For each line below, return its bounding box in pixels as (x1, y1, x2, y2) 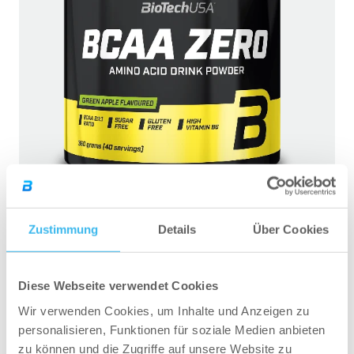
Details (157, 222, 197, 236)
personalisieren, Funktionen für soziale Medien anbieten (18, 322, 326, 337)
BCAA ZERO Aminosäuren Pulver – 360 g (62, 223, 292, 239)
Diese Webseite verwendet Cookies (18, 278, 218, 292)
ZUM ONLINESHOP (118, 296, 236, 309)
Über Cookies (252, 222, 330, 236)
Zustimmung (28, 222, 99, 236)
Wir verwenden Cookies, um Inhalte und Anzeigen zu (18, 303, 310, 318)
